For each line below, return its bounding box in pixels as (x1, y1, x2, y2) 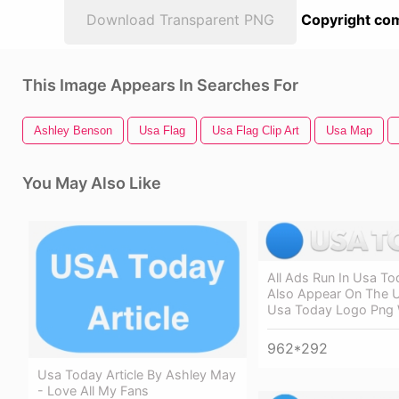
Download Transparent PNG (86, 11, 274, 28)
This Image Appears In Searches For (22, 76, 298, 94)
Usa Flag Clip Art (212, 124, 299, 137)
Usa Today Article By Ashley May (37, 366, 236, 382)
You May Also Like (22, 174, 161, 192)
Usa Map (326, 124, 372, 137)
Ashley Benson (34, 124, 112, 137)
